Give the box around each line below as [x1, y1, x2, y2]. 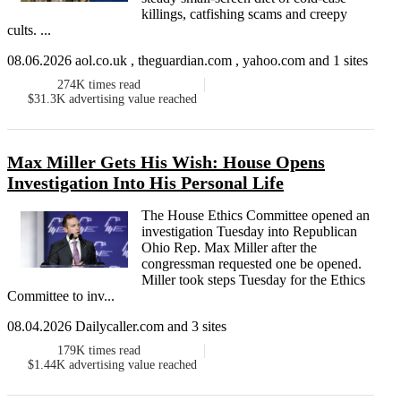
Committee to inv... [7, 288, 115, 304]
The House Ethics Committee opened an [141, 208, 370, 224]
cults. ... [7, 22, 51, 38]
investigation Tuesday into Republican [141, 224, 357, 240]
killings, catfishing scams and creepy [141, 6, 347, 22]
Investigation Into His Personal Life [7, 173, 284, 193]
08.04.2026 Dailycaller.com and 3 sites [7, 319, 226, 335]
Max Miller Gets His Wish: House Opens [7, 152, 325, 173]
